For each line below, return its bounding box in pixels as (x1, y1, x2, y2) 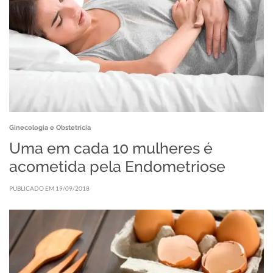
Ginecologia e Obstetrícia (9, 122, 91, 132)
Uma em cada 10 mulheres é (9, 138, 213, 157)
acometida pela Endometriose (9, 157, 225, 175)
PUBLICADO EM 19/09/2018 (9, 184, 90, 192)
